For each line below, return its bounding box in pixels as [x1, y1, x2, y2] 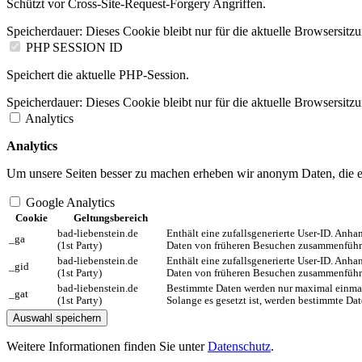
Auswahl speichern [13, 312, 101, 325]
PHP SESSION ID [26, 40, 123, 55]
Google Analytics [26, 196, 115, 210]
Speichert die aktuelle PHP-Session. [6, 68, 189, 82]
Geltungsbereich [73, 213, 148, 225]
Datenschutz [208, 339, 271, 354]
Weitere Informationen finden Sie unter [6, 339, 208, 354]
